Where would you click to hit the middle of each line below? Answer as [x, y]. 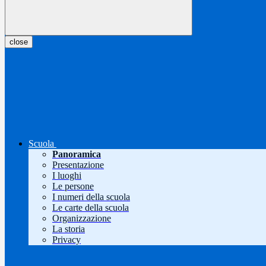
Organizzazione [82, 218]
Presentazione [78, 165]
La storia [69, 229]
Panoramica [77, 154]
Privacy [66, 240]
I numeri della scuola [91, 197]
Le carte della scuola [91, 208]
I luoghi [67, 176]
